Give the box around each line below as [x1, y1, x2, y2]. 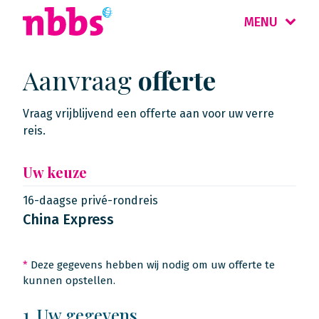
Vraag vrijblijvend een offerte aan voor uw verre [23, 107, 274, 120]
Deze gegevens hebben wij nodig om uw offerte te [28, 258, 275, 271]
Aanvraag [23, 63, 138, 97]
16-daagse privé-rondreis [23, 194, 158, 207]
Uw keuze [23, 162, 87, 182]
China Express [23, 211, 114, 228]
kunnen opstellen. [23, 274, 115, 287]
